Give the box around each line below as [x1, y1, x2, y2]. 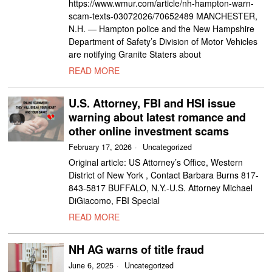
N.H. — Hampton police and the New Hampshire [69, 22, 255, 35]
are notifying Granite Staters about [69, 48, 202, 60]
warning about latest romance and [69, 109, 246, 125]
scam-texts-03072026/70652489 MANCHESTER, [69, 10, 258, 22]
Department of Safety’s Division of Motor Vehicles [69, 35, 258, 47]
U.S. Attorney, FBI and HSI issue [69, 95, 236, 111]
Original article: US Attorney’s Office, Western [69, 156, 243, 168]
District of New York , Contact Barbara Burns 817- [69, 169, 259, 181]
